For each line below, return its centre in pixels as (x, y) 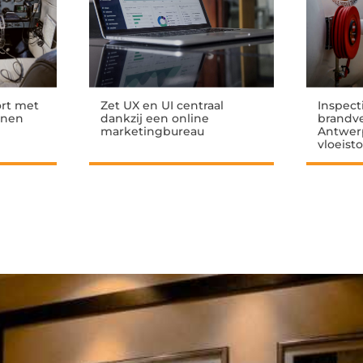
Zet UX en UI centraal (162, 105)
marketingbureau (152, 131)
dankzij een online (155, 118)
